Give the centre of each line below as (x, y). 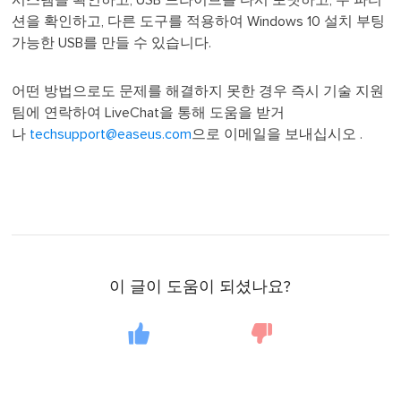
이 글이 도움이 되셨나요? (200, 288)
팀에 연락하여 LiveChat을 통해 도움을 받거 (149, 113)
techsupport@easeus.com (111, 135)
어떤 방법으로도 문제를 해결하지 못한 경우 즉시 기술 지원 (198, 92)
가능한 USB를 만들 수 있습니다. (112, 43)
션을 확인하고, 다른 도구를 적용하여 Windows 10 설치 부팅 (199, 22)
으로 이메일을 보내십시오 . (277, 135)
